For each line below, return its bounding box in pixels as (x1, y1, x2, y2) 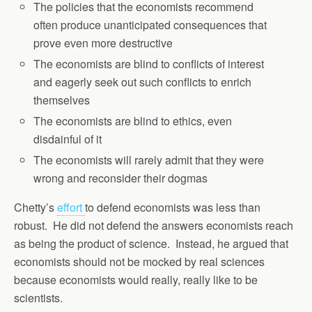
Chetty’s (14, 199, 57, 216)
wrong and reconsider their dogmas (33, 170, 208, 187)
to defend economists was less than (85, 199, 260, 216)
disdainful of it (33, 130, 102, 147)
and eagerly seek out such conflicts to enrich (33, 73, 252, 90)
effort (57, 199, 85, 216)
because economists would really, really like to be (14, 272, 258, 288)
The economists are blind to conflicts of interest (33, 55, 265, 72)
